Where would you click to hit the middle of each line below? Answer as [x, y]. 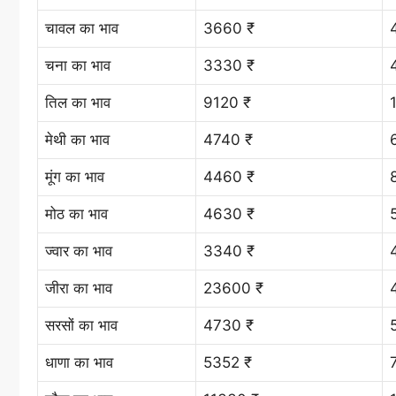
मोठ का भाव [76, 213]
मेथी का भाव [77, 139]
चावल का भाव [82, 28]
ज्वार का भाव [79, 251]
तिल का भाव [78, 102]
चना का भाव [78, 65]
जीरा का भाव [79, 288]
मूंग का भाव [75, 176]
